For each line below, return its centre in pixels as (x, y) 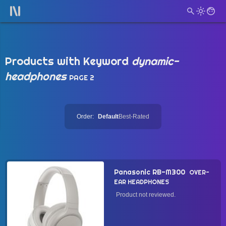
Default (108, 117)
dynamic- (155, 61)
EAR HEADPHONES (142, 182)
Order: (85, 117)
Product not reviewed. (146, 195)
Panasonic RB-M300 (150, 172)
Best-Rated (134, 117)
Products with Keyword (68, 61)
